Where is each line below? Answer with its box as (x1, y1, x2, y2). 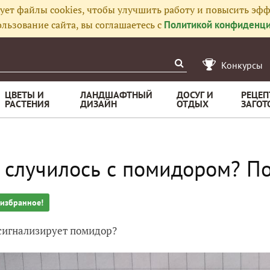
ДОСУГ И (177, 89, 213, 101)
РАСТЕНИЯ (5, 98, 49, 110)
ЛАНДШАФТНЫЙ (80, 89, 152, 101)
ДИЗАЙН (80, 98, 117, 110)
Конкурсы (221, 59, 263, 71)
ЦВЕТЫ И (5, 89, 44, 101)
